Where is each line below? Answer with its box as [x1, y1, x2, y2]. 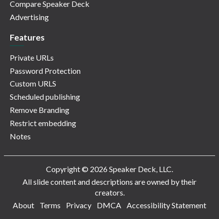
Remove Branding [10, 105, 69, 114]
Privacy [66, 200, 91, 210]
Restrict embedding [10, 118, 76, 128]
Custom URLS [10, 79, 56, 88]
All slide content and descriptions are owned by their [22, 177, 197, 187]
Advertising [10, 12, 49, 22]
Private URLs [10, 52, 54, 62]
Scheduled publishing [10, 92, 80, 102]
